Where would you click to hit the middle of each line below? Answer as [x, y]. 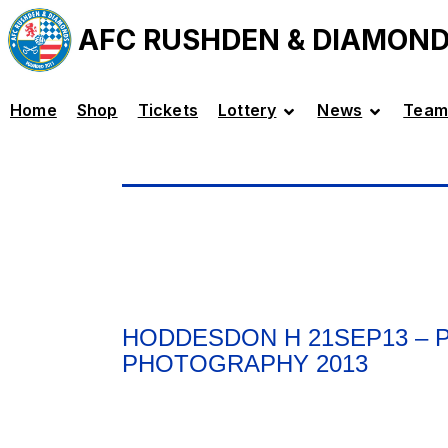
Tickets [168, 110]
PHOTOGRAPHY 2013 [245, 364]
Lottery [247, 110]
